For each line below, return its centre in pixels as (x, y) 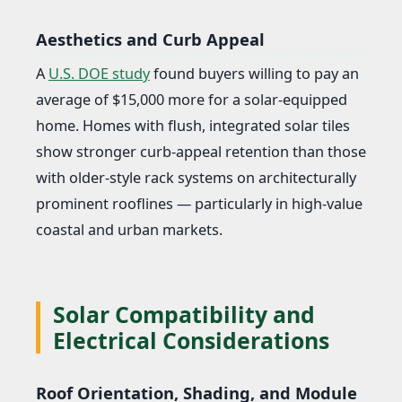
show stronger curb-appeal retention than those (201, 152)
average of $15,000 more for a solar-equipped (192, 100)
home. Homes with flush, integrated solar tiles (193, 126)
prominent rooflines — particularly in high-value (199, 204)
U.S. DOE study (99, 74)
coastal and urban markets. (129, 230)
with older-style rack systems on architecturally (196, 178)
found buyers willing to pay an (254, 74)
